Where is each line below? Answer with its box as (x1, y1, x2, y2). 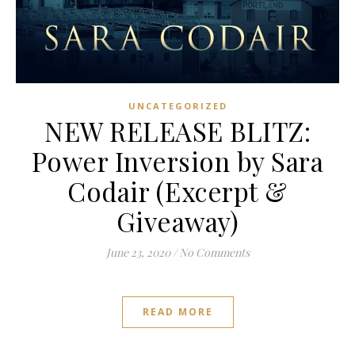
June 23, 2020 (105, 245, 170, 261)
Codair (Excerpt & (67, 174, 288, 209)
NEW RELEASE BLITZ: (44, 113, 311, 149)
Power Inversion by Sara (31, 143, 324, 179)
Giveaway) (116, 204, 239, 239)
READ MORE (142, 305, 213, 319)
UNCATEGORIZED (128, 100, 227, 113)
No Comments (178, 245, 250, 261)
